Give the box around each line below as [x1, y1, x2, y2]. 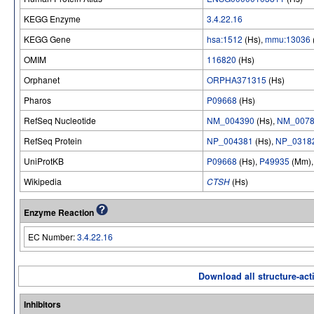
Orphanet [24, 74, 60, 86]
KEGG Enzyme [24, 13, 81, 25]
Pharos [24, 94, 51, 106]
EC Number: [28, 231, 77, 243]
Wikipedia [24, 175, 62, 187]
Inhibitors [24, 298, 61, 310]
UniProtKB [24, 155, 64, 167]
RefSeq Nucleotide [24, 114, 96, 126]
